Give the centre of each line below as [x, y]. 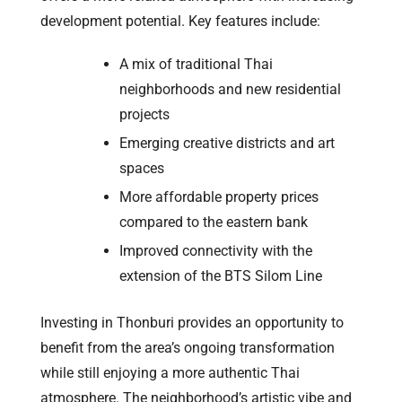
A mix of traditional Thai [196, 64]
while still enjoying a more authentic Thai [170, 372]
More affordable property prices [219, 197]
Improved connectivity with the [216, 250]
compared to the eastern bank [214, 222]
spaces [142, 168]
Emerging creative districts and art [227, 143]
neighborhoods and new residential [230, 89]
